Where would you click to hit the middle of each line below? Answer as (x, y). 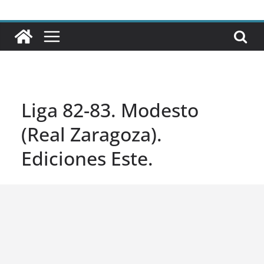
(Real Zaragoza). (92, 134)
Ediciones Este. (87, 159)
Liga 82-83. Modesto (110, 110)
